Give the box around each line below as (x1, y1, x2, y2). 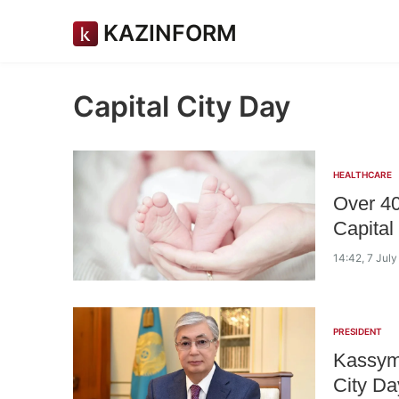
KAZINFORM (103, 20, 237, 46)
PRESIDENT (333, 326, 382, 337)
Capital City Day (73, 89, 290, 124)
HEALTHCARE (333, 169, 392, 180)
